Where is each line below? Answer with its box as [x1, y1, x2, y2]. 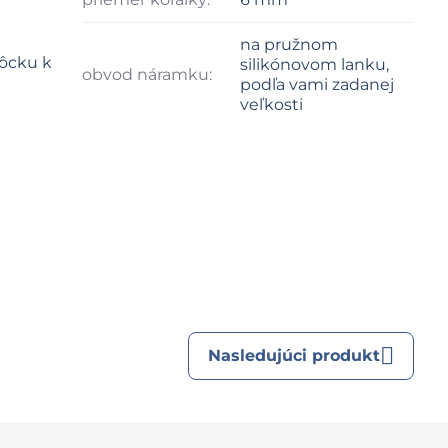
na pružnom [240, 34, 339, 54]
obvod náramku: [82, 64, 213, 84]
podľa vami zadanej [240, 74, 395, 94]
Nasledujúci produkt [208, 345, 381, 365]
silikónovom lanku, [240, 54, 390, 74]
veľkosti [240, 94, 304, 114]
